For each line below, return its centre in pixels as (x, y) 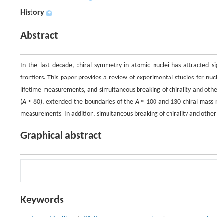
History (32, 12)
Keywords (42, 200)
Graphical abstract (61, 136)
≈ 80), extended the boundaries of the (81, 102)
